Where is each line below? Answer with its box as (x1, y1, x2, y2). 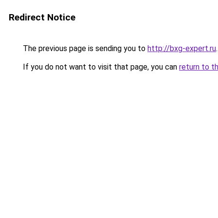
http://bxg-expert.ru (147, 44, 216, 53)
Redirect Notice (9, 12, 75, 23)
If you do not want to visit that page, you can (21, 62, 179, 72)
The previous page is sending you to (21, 44, 147, 53)
